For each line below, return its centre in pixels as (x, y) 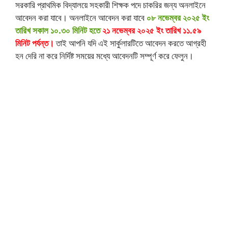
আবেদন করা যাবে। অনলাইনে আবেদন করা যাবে (81, 17)
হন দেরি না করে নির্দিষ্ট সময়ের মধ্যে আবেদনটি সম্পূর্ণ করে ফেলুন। (104, 55)
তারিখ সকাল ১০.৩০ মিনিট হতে (58, 30)
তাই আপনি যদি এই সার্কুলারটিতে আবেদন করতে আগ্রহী (130, 43)
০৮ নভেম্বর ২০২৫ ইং (178, 17)
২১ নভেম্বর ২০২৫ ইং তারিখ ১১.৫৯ (152, 30)
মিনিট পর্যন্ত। (35, 43)
